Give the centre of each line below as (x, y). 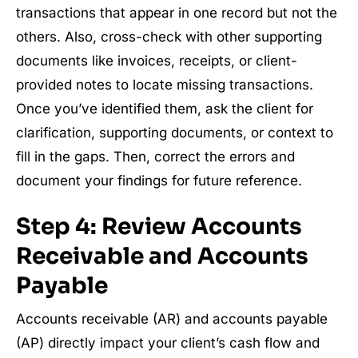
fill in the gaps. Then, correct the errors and (155, 157)
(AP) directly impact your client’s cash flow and (168, 343)
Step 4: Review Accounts (159, 227)
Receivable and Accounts (162, 256)
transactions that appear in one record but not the (177, 13)
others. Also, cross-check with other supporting (169, 37)
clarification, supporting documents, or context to (175, 133)
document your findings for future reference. (159, 181)
